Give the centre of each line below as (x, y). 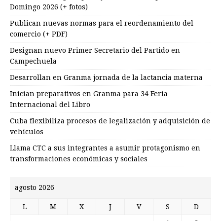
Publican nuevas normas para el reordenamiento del (102, 23)
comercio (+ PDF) (39, 34)
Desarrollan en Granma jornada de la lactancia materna (106, 78)
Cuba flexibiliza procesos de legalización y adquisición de (110, 121)
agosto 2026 (35, 188)
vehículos (27, 132)
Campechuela (33, 61)
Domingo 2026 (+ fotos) (49, 7)
